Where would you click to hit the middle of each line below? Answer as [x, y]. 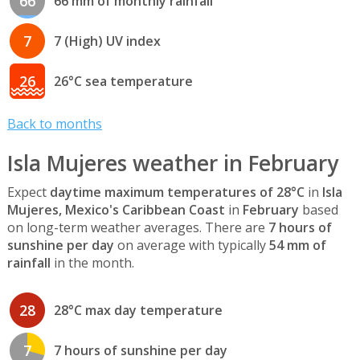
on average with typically [191, 245]
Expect [28, 192]
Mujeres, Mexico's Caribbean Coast [116, 210]
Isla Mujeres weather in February [172, 164]
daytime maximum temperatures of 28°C [177, 192]
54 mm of [297, 245]
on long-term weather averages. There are [137, 228]
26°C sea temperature [123, 81]
